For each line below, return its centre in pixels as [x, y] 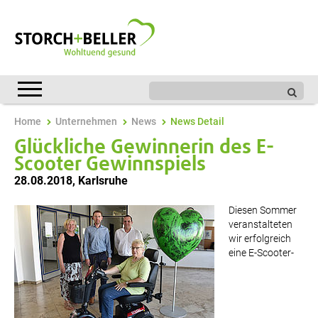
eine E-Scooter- [261, 253]
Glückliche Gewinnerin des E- [144, 148]
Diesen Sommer [263, 210]
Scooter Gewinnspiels [110, 165]
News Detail [197, 121]
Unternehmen [86, 121]
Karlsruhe [103, 181]
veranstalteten [261, 224]
